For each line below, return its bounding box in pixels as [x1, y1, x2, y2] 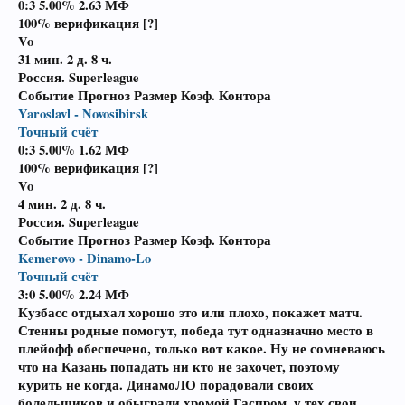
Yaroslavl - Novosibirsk [18, 104, 148, 123]
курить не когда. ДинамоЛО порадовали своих [18, 375, 314, 394]
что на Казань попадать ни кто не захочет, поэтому [18, 357, 340, 376]
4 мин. [18, 194, 61, 213]
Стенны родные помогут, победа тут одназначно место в [18, 321, 373, 340]
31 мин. [18, 50, 67, 69]
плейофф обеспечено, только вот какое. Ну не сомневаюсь [18, 339, 385, 358]
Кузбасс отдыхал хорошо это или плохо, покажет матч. [18, 303, 363, 322]
